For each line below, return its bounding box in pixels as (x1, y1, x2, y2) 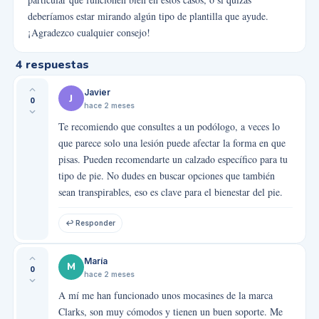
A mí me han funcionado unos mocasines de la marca (58, 288, 273, 302)
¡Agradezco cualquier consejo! (27, 26, 150, 39)
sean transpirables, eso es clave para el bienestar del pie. (58, 185, 283, 199)
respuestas (25, 57, 89, 73)
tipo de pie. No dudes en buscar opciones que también (58, 169, 275, 182)
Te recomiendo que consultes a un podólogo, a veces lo (58, 120, 280, 133)
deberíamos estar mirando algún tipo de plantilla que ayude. (27, 9, 268, 23)
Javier (83, 87, 110, 98)
